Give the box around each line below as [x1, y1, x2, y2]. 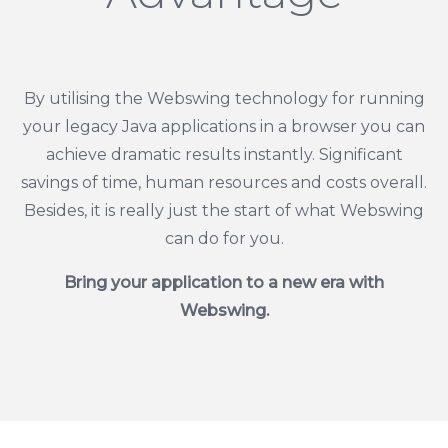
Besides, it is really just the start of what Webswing [24, 201, 424, 221]
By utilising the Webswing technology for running [23, 89, 425, 109]
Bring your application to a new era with [64, 273, 384, 293]
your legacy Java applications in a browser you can [23, 117, 425, 137]
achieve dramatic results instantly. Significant [45, 145, 403, 165]
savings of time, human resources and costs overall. [21, 173, 427, 193]
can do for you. [164, 229, 284, 249]
